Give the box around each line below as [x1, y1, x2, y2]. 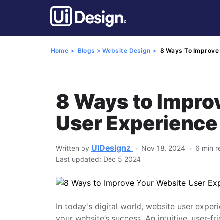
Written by [56, 144, 91, 152]
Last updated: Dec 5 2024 [56, 155, 141, 163]
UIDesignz [91, 143, 131, 153]
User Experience [56, 111, 217, 135]
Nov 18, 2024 [141, 144, 187, 152]
